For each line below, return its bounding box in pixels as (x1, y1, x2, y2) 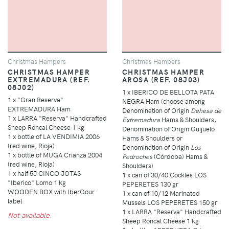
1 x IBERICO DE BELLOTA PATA (122, 87, 214, 97)
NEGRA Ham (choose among (122, 97, 205, 106)
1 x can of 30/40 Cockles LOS (122, 170, 207, 179)
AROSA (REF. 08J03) (122, 74, 200, 85)
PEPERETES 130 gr (122, 179, 178, 189)
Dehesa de (191, 106, 221, 115)
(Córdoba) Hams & (152, 152, 208, 161)
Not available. (8, 210, 52, 220)
